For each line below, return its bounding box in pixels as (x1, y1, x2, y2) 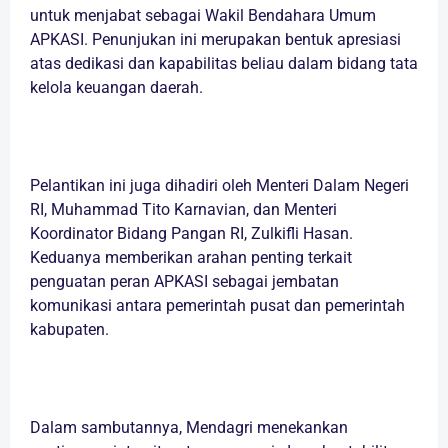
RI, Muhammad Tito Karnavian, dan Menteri (30, 200, 337, 220)
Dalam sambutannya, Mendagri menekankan (30, 418, 348, 438)
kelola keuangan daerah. (30, 78, 203, 98)
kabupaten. (30, 320, 109, 340)
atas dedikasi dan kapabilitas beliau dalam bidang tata (30, 54, 418, 74)
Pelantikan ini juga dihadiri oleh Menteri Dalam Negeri (30, 176, 409, 196)
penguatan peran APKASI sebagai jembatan (30, 272, 339, 292)
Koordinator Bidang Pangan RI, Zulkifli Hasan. (30, 224, 353, 244)
